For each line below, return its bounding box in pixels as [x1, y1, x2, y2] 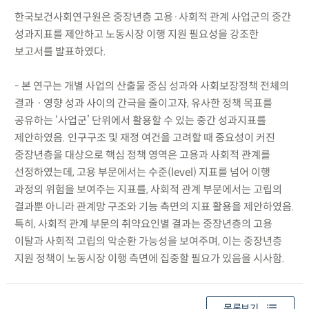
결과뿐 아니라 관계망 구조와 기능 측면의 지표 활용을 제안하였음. [14, 199, 295, 213]
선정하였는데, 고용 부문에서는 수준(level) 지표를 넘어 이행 [14, 165, 270, 179]
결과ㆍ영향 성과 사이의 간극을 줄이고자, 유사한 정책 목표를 [14, 96, 272, 110]
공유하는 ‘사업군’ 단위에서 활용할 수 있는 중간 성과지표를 [14, 113, 266, 127]
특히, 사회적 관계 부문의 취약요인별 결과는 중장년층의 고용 [14, 217, 272, 230]
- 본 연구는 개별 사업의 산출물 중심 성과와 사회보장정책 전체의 [14, 79, 289, 92]
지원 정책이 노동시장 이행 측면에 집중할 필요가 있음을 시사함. [14, 251, 285, 265]
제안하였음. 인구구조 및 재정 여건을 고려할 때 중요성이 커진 [14, 130, 275, 144]
